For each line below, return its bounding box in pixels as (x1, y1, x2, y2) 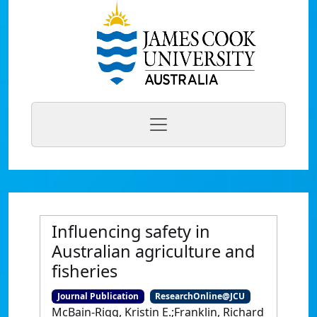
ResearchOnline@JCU (155, 290, 246, 302)
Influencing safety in (52, 220, 210, 243)
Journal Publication (57, 290, 139, 302)
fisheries (52, 260, 117, 282)
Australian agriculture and (52, 240, 255, 263)
